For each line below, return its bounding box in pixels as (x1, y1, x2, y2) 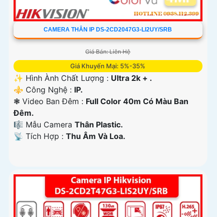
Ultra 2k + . (111, 73, 152, 83)
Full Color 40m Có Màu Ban (86, 96, 188, 106)
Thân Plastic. (75, 119, 123, 129)
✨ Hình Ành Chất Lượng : (14, 73, 111, 83)
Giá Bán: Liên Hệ (85, 47, 131, 55)
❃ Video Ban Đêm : (14, 96, 86, 106)
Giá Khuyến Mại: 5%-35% (70, 62, 146, 70)
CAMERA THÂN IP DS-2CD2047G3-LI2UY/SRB (44, 26, 172, 33)
